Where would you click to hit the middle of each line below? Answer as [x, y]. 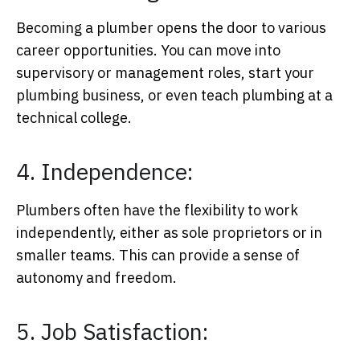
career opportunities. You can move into [148, 51]
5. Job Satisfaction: [112, 332]
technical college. [74, 118]
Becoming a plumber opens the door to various [171, 28]
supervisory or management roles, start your [165, 73]
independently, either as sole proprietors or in [169, 233]
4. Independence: [104, 172]
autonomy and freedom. [96, 278]
